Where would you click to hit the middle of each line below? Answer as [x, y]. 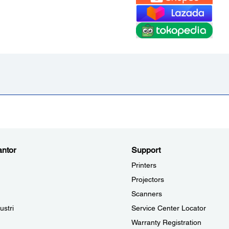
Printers [144, 165]
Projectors [148, 180]
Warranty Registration [166, 223]
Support [146, 150]
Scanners [147, 194]
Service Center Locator [169, 208]
